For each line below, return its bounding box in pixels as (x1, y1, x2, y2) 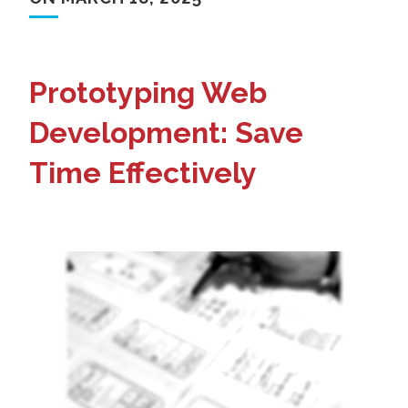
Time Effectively (29, 156, 257, 189)
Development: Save (29, 116, 303, 149)
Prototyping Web (29, 76, 267, 109)
